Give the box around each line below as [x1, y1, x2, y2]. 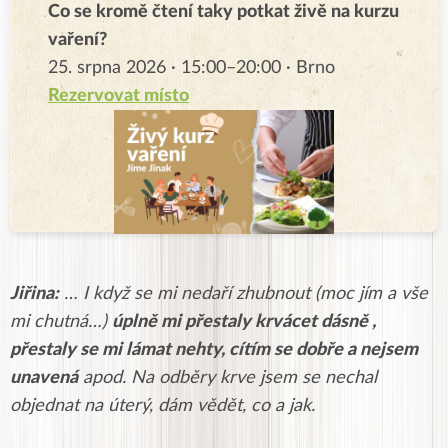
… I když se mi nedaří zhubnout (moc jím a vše [59, 284, 428, 303]
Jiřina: [10, 284, 59, 303]
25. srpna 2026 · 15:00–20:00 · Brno [48, 58, 335, 77]
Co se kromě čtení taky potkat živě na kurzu [48, 2, 399, 21]
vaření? [48, 30, 107, 49]
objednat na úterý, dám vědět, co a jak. [10, 396, 315, 415]
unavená [10, 368, 78, 387]
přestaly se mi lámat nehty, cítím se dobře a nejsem [10, 340, 418, 359]
